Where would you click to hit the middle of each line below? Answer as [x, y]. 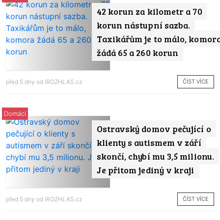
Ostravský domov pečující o [154, 128]
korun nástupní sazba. [143, 25]
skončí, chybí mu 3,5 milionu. [155, 156]
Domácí [15, 113]
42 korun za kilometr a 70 [149, 12]
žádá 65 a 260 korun [137, 53]
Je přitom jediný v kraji [145, 170]
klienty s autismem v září [149, 142]
